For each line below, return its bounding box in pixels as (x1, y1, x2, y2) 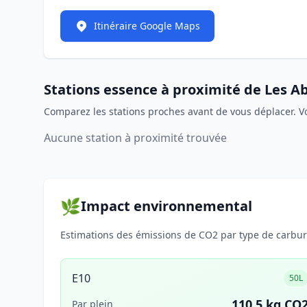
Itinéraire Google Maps (94, 19, 200, 32)
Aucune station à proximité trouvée (44, 130, 227, 145)
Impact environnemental (81, 197, 252, 215)
